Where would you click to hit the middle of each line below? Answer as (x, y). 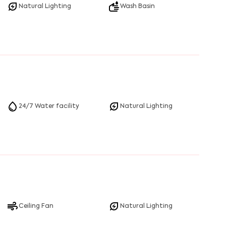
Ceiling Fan (36, 206)
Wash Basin (137, 7)
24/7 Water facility (49, 106)
